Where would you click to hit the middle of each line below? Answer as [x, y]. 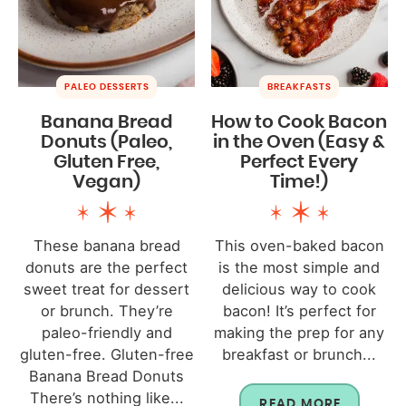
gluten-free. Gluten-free [106, 354]
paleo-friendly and [106, 332]
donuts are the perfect [107, 267]
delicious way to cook [300, 289]
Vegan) [107, 182]
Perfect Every [300, 162]
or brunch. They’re [106, 310]
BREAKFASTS [300, 87]
